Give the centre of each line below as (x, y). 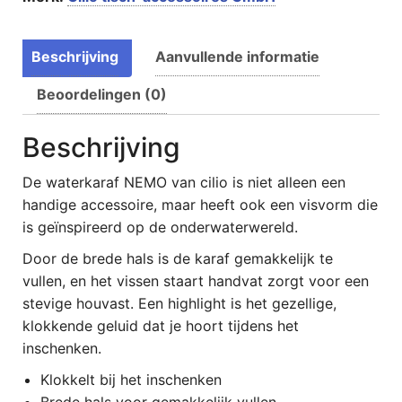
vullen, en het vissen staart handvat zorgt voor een (196, 280)
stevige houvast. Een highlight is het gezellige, (179, 303)
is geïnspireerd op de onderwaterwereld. (160, 227)
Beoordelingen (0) (102, 94)
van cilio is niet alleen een (256, 182)
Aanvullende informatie (237, 56)
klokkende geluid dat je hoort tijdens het (161, 325)
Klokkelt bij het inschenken (131, 379)
